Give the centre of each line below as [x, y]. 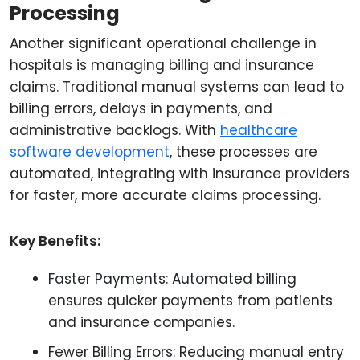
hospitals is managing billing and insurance [162, 65]
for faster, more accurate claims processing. [165, 195]
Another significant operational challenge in [163, 43]
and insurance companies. [141, 322]
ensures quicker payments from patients [190, 301]
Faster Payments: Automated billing [172, 279]
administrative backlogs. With [115, 130]
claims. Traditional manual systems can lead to [177, 87]
